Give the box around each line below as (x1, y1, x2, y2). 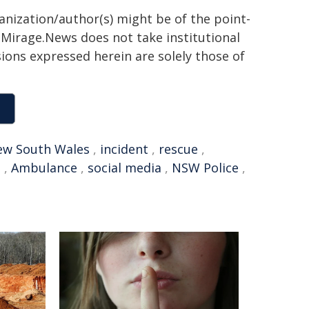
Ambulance (11, 159, 77, 176)
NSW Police (172, 159, 239, 176)
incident (100, 141, 148, 157)
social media (88, 159, 161, 176)
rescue (159, 141, 198, 157)
